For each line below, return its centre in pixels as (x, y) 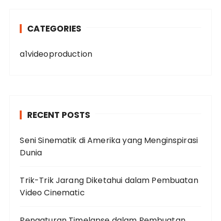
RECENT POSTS (59, 115)
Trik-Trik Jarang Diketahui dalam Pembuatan (109, 180)
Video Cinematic (52, 193)
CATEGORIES (55, 29)
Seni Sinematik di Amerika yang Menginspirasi (109, 140)
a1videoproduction (56, 54)
